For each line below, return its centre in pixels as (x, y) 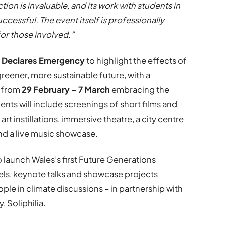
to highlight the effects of (136, 60)
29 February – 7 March (66, 89)
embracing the (140, 89)
